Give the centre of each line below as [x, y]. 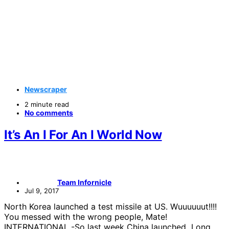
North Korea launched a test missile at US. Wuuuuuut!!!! [110, 207]
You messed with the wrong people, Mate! [86, 217]
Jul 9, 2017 [42, 191]
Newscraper [46, 89]
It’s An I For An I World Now [83, 135]
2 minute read [47, 105]
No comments [49, 113]
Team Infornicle [84, 182]
